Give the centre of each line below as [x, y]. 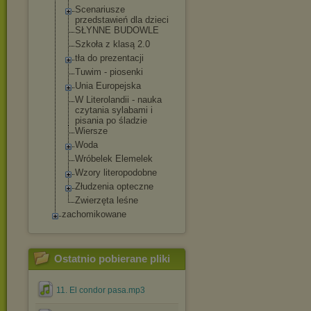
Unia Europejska [108, 86]
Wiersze [91, 131]
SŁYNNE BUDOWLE [117, 30]
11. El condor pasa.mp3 [101, 290]
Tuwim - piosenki [109, 72]
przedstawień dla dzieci [122, 20]
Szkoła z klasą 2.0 [112, 44]
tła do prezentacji [109, 58]
